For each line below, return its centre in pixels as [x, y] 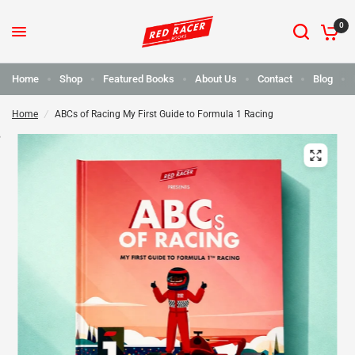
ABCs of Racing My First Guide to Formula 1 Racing [164, 114]
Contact [275, 79]
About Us [216, 79]
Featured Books [139, 79]
